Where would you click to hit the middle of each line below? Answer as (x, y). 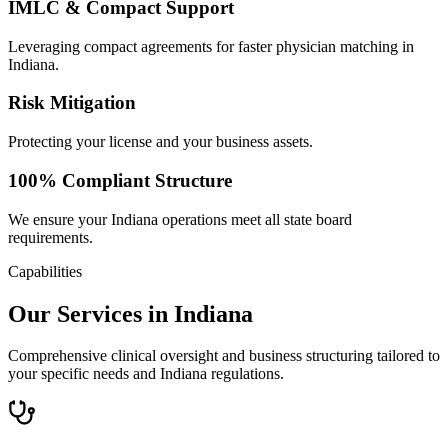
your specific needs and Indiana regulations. (146, 374)
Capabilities (45, 271)
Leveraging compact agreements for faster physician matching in (211, 46)
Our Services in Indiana (130, 313)
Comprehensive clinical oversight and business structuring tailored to (224, 356)
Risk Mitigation (72, 103)
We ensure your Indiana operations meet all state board (180, 219)
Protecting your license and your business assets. (160, 142)
